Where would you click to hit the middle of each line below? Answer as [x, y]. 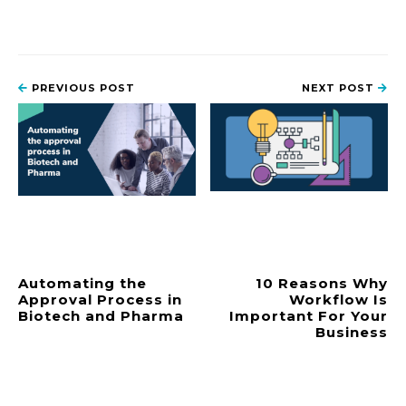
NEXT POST [340, 87]
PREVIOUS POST [82, 87]
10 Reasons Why [322, 283]
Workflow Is [338, 299]
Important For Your [309, 315]
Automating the [82, 283]
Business [352, 332]
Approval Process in [100, 299]
